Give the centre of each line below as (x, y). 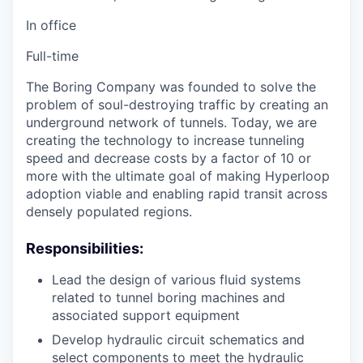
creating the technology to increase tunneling (165, 141)
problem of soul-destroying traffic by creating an (177, 105)
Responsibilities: (85, 249)
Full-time (52, 56)
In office (51, 26)
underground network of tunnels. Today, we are (171, 123)
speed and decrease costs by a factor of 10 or (169, 158)
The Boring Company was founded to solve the (171, 87)
